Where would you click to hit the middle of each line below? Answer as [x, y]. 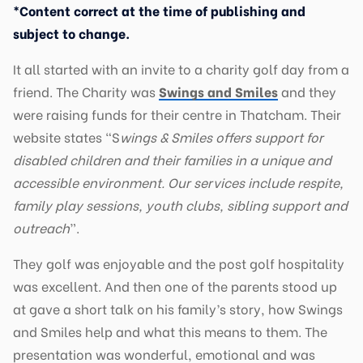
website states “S [66, 136]
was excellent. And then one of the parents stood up [175, 285]
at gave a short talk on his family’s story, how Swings [178, 308]
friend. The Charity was [86, 91]
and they [307, 91]
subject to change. [71, 32]
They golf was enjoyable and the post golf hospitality [179, 263]
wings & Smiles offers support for [222, 136]
